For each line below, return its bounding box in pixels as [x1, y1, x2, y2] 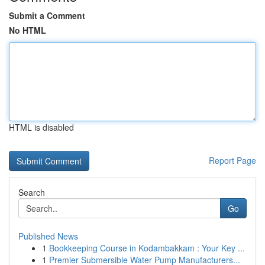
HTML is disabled [9, 121, 74, 133]
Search [18, 186, 45, 198]
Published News [18, 230, 78, 242]
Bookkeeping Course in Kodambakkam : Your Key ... [49, 242, 245, 254]
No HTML [9, 24, 46, 36]
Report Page [209, 154, 256, 166]
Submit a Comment [9, 9, 85, 21]
